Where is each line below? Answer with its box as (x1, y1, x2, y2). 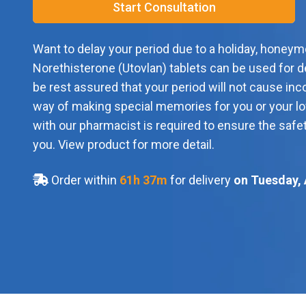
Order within (51, 173, 117, 188)
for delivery (169, 173, 234, 188)
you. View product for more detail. (33, 137, 214, 152)
